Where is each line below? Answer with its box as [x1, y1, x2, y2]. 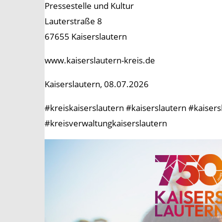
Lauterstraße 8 [45, 15, 102, 27]
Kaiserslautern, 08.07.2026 [45, 78, 149, 90]
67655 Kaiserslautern [45, 31, 127, 43]
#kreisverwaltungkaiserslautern [45, 117, 167, 129]
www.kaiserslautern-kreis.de [45, 55, 155, 66]
